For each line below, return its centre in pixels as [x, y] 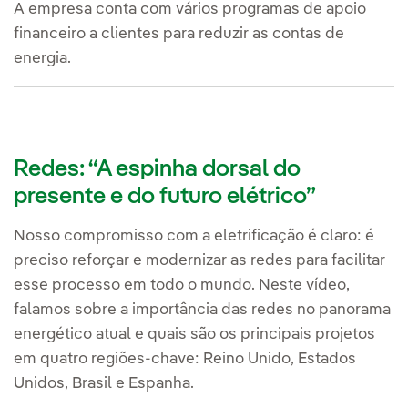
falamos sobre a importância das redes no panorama [202, 310]
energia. [42, 58]
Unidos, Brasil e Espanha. [104, 383]
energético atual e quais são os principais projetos [194, 334]
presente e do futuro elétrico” [165, 196]
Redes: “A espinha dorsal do [157, 169]
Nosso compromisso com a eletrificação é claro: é [194, 236]
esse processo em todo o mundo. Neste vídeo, [182, 285]
